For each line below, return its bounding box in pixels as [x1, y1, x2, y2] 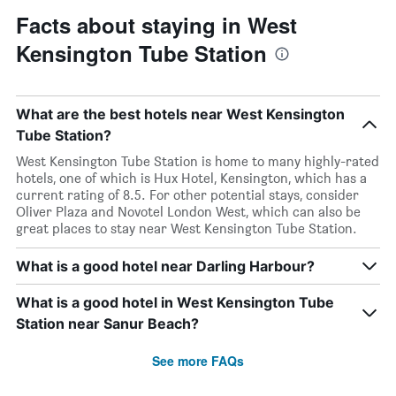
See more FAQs [152, 352, 244, 370]
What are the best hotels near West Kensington [16, 105, 345, 124]
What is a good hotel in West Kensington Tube [16, 293, 334, 312]
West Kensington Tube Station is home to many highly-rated [16, 153, 379, 171]
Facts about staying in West [16, 10, 297, 41]
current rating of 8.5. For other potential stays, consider [16, 187, 359, 204]
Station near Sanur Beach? [16, 315, 199, 333]
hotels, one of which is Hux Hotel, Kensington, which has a [16, 170, 367, 187]
